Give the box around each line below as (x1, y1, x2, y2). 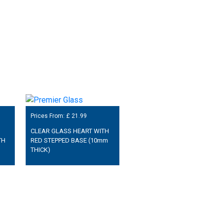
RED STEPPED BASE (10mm (30, 136, 108, 144)
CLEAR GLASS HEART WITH (30, 127, 109, 135)
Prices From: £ (30, 112, 72, 119)
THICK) (30, 146, 50, 153)
